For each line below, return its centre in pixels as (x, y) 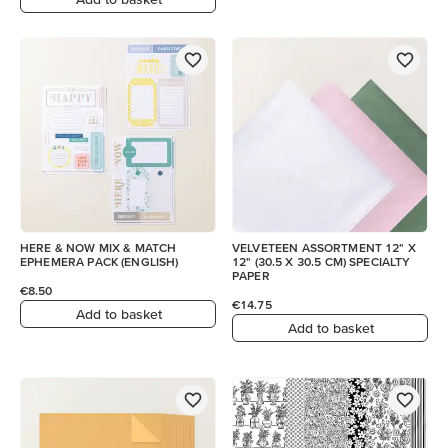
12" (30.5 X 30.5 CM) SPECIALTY (243, 261)
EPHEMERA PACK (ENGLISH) (99, 261)
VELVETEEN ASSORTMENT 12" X (324, 247)
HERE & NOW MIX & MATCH (98, 247)
